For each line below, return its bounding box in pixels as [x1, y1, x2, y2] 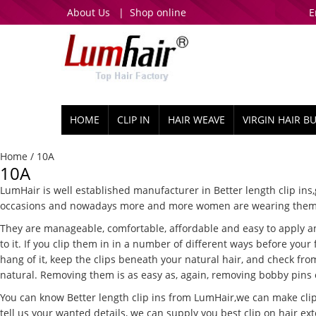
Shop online [130, 6, 186, 19]
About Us [67, 6, 110, 19]
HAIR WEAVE [168, 113, 225, 126]
